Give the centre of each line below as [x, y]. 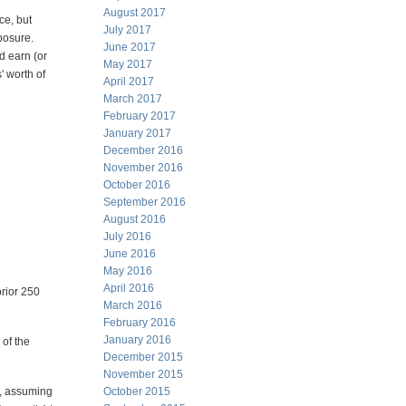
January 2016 [137, 340]
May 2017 [128, 64]
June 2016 [130, 254]
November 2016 [143, 168]
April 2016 [129, 288]
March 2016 [133, 305]
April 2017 [129, 82]
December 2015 [143, 357]
